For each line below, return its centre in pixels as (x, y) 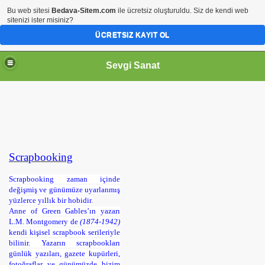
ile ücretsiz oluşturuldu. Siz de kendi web (182, 11)
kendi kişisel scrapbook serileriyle (64, 232)
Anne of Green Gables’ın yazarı (64, 211)
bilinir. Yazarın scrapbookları (64, 243)
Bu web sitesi (29, 11)
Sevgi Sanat (132, 65)
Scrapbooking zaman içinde (64, 179)
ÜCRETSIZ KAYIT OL (132, 35)
